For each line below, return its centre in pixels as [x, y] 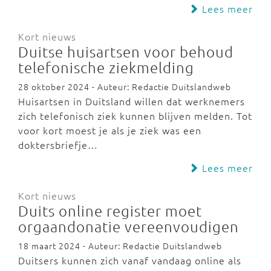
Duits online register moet [110, 211]
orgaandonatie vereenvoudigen [129, 226]
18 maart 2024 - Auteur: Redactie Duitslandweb [120, 246]
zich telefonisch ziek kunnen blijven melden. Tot [135, 116]
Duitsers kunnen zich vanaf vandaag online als [130, 260]
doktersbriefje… [58, 145]
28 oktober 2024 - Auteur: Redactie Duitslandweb [125, 87]
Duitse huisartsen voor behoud [126, 51]
